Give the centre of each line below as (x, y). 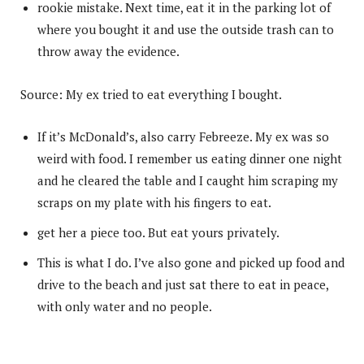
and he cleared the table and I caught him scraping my (188, 180)
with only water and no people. (125, 306)
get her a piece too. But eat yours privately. (158, 232)
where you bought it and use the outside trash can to (186, 29)
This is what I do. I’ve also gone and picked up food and (191, 262)
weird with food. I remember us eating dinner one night (190, 158)
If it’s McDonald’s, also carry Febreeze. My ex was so (183, 136)
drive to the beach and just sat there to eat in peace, (183, 284)
